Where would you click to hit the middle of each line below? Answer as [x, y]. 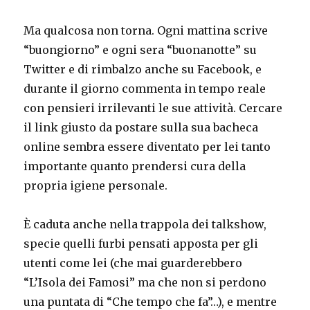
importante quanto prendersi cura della [135, 166]
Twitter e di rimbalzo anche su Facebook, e [143, 69]
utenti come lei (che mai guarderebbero [133, 263]
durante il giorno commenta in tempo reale [145, 88]
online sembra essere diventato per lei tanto [147, 146]
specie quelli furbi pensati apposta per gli [141, 243]
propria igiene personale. [96, 185]
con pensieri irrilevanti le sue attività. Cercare [153, 108]
